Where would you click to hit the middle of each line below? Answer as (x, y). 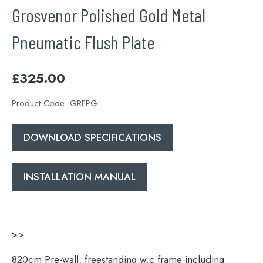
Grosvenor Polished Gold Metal (109, 15)
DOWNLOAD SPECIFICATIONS (92, 138)
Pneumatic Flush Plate (83, 42)
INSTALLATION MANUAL (80, 177)
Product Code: (41, 104)
